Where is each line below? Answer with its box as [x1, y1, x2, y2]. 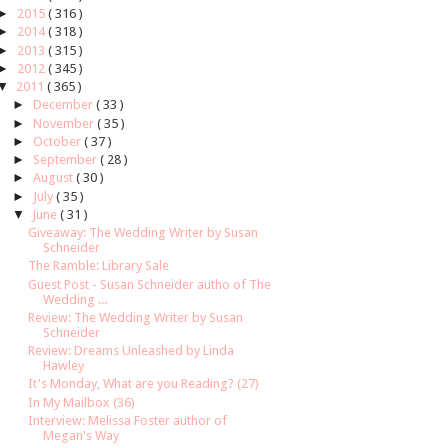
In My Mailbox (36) [28, 394, 136, 410]
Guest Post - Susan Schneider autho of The [28, 276, 272, 292]
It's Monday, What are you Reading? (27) [28, 376, 260, 392]
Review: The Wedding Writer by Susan [28, 309, 244, 325]
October [32, 133, 84, 149]
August [32, 170, 76, 186]
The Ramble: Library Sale [28, 258, 170, 274]
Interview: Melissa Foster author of [28, 412, 228, 428]
